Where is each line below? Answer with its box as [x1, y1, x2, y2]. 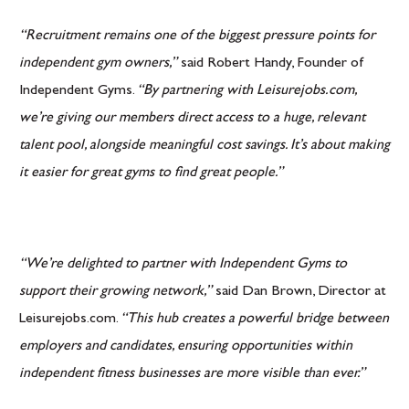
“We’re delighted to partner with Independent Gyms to [19, 257, 347, 272]
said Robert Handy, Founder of [177, 57, 363, 71]
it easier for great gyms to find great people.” [19, 166, 283, 181]
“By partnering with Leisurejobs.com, [137, 84, 356, 99]
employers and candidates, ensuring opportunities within [19, 340, 352, 354]
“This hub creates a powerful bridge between [121, 312, 389, 327]
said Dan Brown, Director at [212, 285, 386, 299]
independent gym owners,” [19, 57, 177, 71]
